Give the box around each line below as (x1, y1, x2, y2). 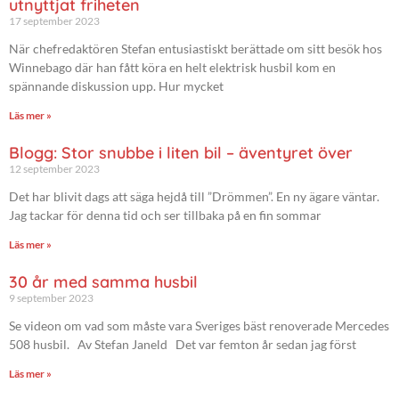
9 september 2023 (9, 290, 94, 305)
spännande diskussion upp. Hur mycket (9, 77, 224, 94)
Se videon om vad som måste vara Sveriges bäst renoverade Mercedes (9, 317, 389, 333)
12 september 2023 (9, 161, 100, 175)
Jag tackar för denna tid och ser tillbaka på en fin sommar (9, 207, 322, 223)
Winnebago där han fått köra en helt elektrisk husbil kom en (9, 59, 336, 75)
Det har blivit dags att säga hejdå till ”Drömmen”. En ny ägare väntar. (9, 188, 379, 204)
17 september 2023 (9, 13, 100, 28)
